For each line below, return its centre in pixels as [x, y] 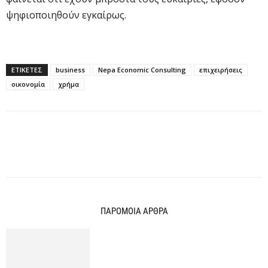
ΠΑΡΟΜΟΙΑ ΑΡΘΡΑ [134, 211]
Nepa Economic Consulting [142, 69]
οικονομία [28, 84]
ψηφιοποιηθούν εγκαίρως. [66, 15]
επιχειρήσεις [221, 69]
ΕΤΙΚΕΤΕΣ [27, 69]
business [70, 69]
